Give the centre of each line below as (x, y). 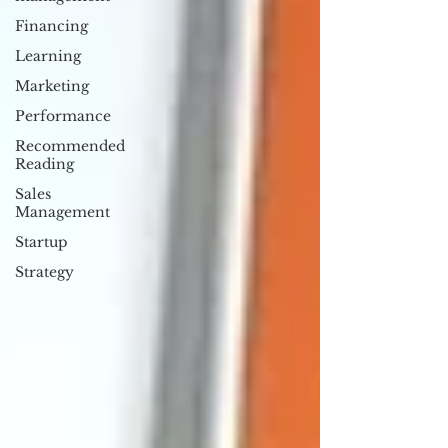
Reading (44, 164)
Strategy (44, 272)
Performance (63, 116)
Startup (41, 242)
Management (62, 212)
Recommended (70, 146)
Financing (51, 26)
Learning (48, 56)
